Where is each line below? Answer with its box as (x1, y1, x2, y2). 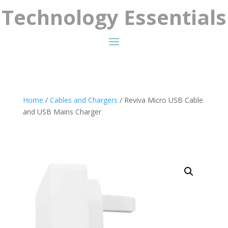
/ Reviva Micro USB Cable (117, 95, 203, 105)
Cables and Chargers (49, 95, 118, 105)
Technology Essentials (2, 3, 226, 31)
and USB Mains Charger (22, 106, 101, 117)
